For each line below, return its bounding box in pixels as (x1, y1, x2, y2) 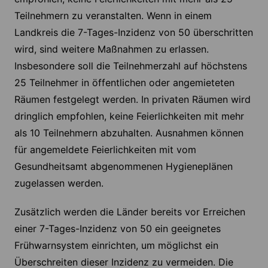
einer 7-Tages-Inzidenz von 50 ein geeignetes (14, 223, 221, 235)
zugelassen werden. (14, 177, 103, 190)
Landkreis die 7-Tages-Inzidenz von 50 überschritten (14, 26, 253, 39)
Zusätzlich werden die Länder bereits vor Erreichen (14, 206, 245, 218)
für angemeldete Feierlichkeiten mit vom (14, 144, 196, 156)
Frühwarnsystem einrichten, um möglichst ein (14, 239, 218, 252)
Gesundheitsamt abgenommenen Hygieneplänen (14, 160, 233, 173)
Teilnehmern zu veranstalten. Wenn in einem (14, 10, 212, 22)
